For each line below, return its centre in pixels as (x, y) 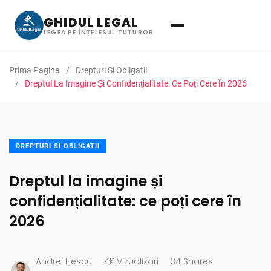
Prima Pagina (34, 70)
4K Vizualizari (131, 261)
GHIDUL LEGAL (91, 22)
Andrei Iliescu (64, 261)
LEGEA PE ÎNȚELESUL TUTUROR (99, 32)
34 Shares (192, 261)
